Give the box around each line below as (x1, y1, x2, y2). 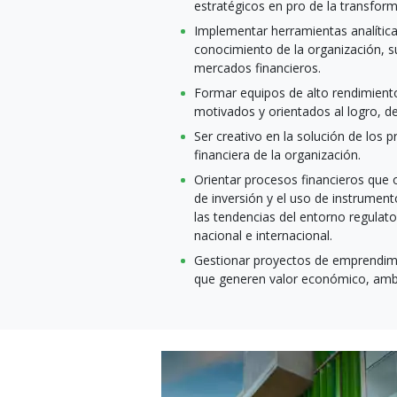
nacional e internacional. (194, 226, 332, 244)
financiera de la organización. (194, 145, 361, 163)
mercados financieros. (194, 58, 321, 76)
